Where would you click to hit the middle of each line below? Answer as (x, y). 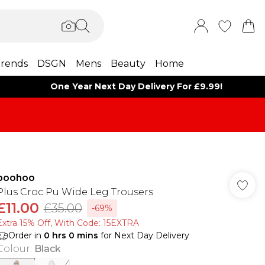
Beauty (128, 64)
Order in (26, 235)
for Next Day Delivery (143, 235)
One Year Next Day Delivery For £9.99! (137, 86)
